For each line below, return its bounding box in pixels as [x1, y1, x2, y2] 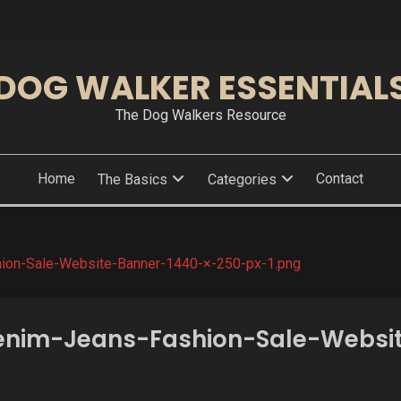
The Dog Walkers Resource [115, 107, 286, 124]
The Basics [98, 171, 168, 188]
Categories [207, 171, 277, 188]
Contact [316, 170, 364, 187]
